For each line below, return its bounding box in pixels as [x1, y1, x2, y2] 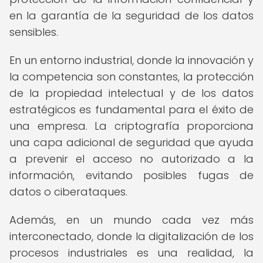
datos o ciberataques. [9, 184, 127, 199]
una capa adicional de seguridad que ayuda [9, 135, 254, 150]
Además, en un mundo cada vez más [9, 213, 254, 227]
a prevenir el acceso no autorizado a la [9, 151, 254, 166]
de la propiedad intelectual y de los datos [9, 86, 254, 100]
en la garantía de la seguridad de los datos [9, 8, 254, 23]
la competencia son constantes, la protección [9, 69, 254, 84]
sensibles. [9, 25, 58, 39]
